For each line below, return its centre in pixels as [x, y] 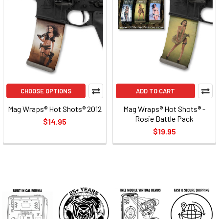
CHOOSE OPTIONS [46, 91]
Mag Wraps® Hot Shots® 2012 [55, 109]
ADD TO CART [155, 91]
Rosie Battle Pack [164, 119]
